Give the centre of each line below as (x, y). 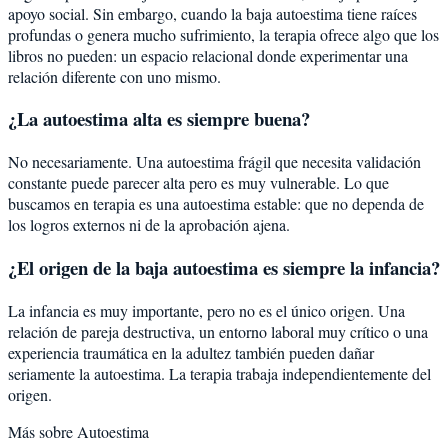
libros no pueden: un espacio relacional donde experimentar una (208, 55)
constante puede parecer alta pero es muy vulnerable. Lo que (198, 183)
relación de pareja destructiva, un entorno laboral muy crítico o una (218, 331)
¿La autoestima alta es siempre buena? (159, 119)
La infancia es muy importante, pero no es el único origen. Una (206, 310)
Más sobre (42, 431)
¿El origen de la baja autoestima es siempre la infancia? (224, 267)
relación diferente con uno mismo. (114, 76)
